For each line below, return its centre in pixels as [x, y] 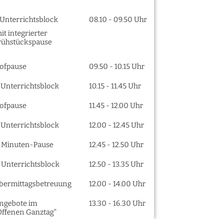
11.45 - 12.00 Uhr [116, 106]
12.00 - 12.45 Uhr [116, 125]
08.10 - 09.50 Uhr [118, 20]
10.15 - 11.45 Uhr [115, 86]
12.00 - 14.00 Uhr [117, 184]
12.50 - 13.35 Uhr [116, 164]
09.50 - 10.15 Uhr [117, 66]
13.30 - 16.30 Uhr [117, 203]
